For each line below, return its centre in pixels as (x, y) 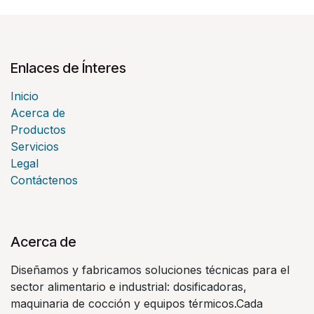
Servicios (35, 147)
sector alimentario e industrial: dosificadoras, (129, 287)
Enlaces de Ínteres (68, 68)
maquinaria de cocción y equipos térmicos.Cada (137, 304)
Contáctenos (44, 180)
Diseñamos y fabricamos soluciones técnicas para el (150, 270)
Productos (38, 130)
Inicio (25, 96)
